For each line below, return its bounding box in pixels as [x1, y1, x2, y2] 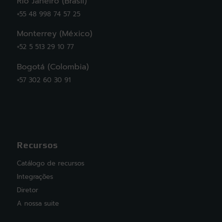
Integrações [16, 172, 53, 182]
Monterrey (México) [16, 28, 92, 40]
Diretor [16, 185, 38, 195]
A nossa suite [16, 199, 59, 209]
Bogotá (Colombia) [16, 60, 89, 73]
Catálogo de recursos [16, 159, 84, 168]
